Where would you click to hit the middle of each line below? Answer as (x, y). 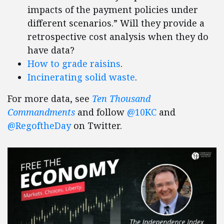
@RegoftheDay (39, 126)
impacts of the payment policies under (113, 10)
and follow (101, 112)
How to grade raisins (74, 64)
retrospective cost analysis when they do (118, 37)
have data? (51, 50)
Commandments (41, 112)
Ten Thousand (121, 99)
